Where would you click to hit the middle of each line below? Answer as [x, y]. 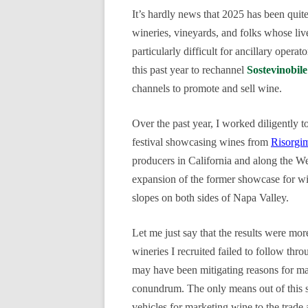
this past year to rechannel [189, 70]
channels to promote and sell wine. [207, 88]
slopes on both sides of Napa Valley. [210, 198]
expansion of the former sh [190, 179]
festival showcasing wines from [201, 142]
